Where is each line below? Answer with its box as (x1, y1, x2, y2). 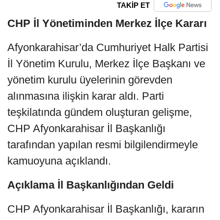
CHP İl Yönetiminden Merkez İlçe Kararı (7, 17, 207, 30)
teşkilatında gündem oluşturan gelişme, (7, 106, 192, 119)
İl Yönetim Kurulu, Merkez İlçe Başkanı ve (7, 57, 205, 70)
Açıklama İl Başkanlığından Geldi (7, 179, 174, 192)
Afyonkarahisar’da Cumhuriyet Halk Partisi (7, 41, 208, 54)
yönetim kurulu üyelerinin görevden (7, 74, 172, 86)
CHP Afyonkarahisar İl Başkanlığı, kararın (7, 203, 204, 216)
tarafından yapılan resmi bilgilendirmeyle (7, 138, 198, 151)
